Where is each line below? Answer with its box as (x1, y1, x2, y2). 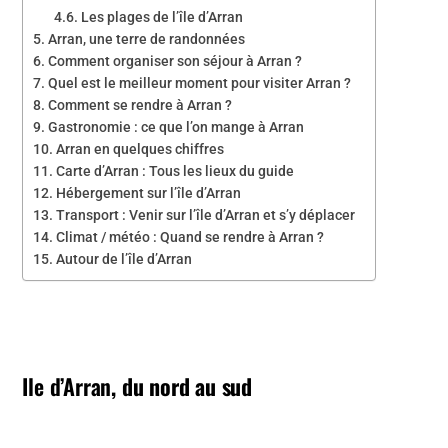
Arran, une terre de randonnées (48, 30, 246, 47)
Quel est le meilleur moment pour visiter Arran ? (48, 74, 352, 91)
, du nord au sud (111, 369, 253, 402)
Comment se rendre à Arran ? (48, 96, 233, 113)
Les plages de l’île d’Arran (81, 8, 244, 25)
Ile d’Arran (22, 369, 112, 402)
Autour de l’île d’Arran (56, 250, 193, 267)
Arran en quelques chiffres (56, 140, 225, 157)
